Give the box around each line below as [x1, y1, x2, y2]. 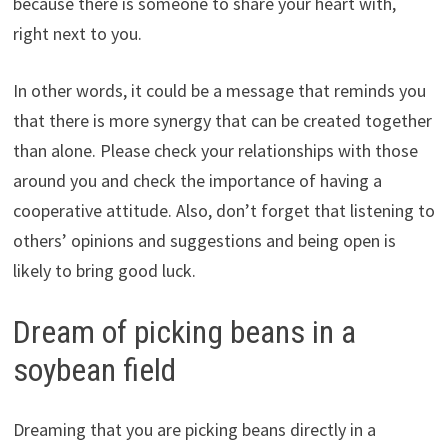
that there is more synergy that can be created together [12, 108, 432, 132]
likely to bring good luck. [12, 258, 196, 282]
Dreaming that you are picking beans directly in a [12, 418, 376, 442]
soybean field [12, 350, 176, 389]
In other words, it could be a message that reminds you [12, 78, 426, 102]
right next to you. [12, 21, 142, 45]
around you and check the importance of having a [12, 168, 382, 192]
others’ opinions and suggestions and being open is [12, 228, 396, 252]
